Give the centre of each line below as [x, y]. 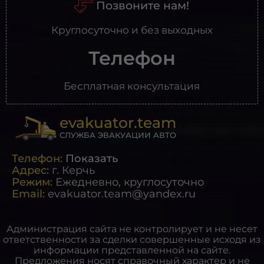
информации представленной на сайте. [132, 250]
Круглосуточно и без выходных [132, 30]
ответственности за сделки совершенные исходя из [132, 240]
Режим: [32, 182]
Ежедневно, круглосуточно [128, 182]
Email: [29, 194]
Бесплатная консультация [132, 86]
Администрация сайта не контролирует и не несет [132, 229]
